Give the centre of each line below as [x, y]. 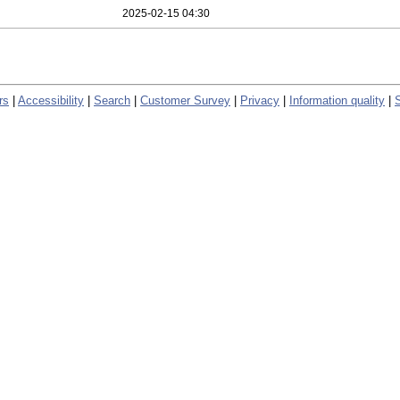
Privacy [260, 100]
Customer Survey [185, 100]
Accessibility [51, 100]
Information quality [337, 100]
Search [112, 100]
